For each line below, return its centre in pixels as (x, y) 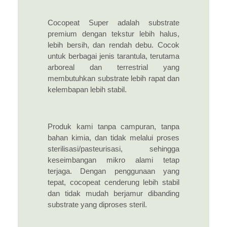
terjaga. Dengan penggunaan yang (113, 172)
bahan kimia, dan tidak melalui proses (113, 138)
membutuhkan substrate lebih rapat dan (113, 79)
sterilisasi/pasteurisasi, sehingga (113, 149)
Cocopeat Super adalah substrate (113, 23)
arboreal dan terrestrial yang (113, 68)
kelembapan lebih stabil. (87, 90)
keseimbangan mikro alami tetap (113, 160)
